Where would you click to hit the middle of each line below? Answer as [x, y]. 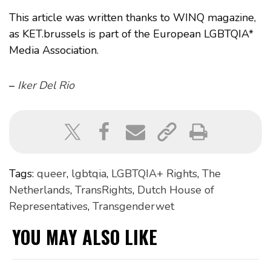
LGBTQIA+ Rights [154, 173]
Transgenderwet [133, 206]
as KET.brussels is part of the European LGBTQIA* [131, 34]
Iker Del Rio [46, 85]
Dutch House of [176, 190]
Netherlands [40, 190]
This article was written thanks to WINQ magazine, [132, 17]
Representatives [48, 206]
